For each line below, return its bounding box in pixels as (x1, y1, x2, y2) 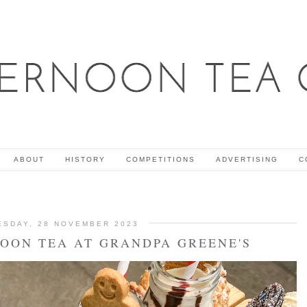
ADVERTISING (215, 156, 278, 164)
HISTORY (64, 156, 106, 164)
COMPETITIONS (125, 156, 195, 164)
